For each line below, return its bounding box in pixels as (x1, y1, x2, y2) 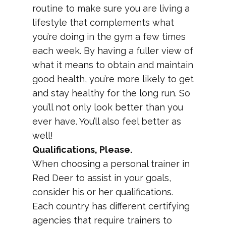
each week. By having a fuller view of (32, 45, 193, 56)
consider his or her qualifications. (32, 187, 173, 197)
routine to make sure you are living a (32, 3, 190, 14)
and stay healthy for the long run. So (32, 88, 190, 98)
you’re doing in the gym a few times (32, 31, 186, 42)
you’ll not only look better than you (32, 102, 183, 112)
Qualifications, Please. (32, 144, 132, 155)
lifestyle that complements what (32, 17, 174, 28)
